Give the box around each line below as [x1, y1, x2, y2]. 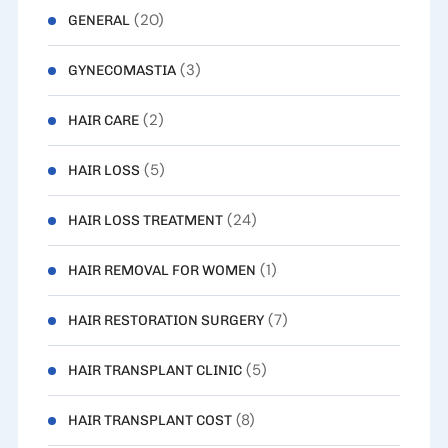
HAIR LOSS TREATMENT [67, 211, 223, 229]
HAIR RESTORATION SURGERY [67, 311, 264, 329]
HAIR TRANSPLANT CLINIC [67, 361, 242, 379]
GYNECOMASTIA [67, 61, 176, 79]
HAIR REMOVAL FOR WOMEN [67, 261, 256, 279]
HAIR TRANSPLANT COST [67, 411, 232, 429]
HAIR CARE [67, 111, 139, 129]
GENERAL [67, 11, 130, 29]
